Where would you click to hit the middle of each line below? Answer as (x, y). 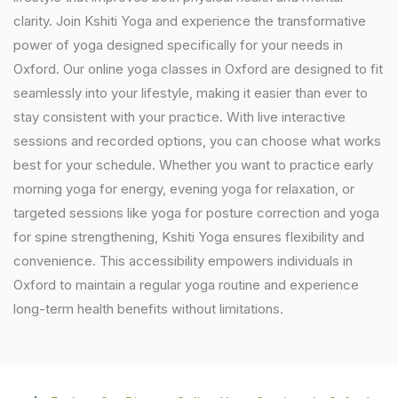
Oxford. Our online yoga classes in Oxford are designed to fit (198, 69)
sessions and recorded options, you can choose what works (197, 141)
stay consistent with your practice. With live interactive (179, 117)
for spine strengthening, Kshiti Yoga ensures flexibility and (189, 237)
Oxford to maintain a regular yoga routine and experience (186, 285)
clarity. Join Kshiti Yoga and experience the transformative (190, 21)
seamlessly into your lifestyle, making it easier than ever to (191, 93)
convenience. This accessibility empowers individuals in (183, 261)
